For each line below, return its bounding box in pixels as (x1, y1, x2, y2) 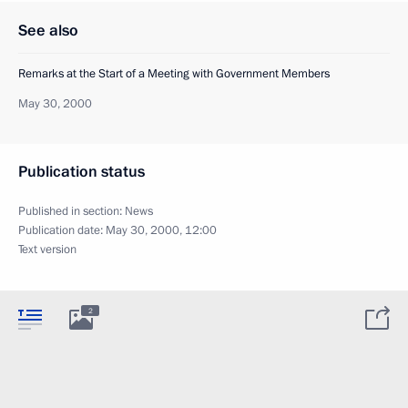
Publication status (18, 160, 145, 182)
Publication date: (18, 221, 106, 239)
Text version (18, 240, 76, 258)
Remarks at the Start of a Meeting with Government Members (18, 65, 330, 82)
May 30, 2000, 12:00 (106, 221, 217, 239)
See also (18, 19, 78, 41)
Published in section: (18, 202, 125, 219)
